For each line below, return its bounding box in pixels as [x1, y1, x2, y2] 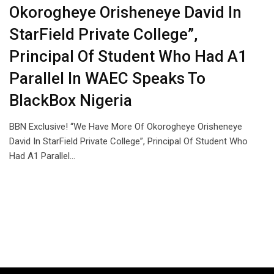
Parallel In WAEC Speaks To [9, 69, 206, 88]
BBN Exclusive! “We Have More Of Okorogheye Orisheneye [9, 121, 242, 133]
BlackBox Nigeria [9, 91, 132, 110]
